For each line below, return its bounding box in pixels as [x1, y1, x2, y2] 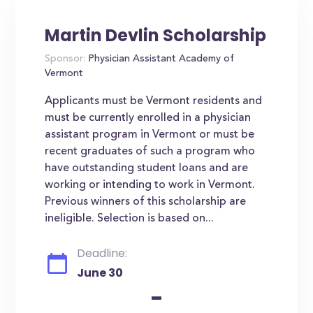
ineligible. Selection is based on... [45, 213, 214, 224]
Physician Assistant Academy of [85, 54, 235, 64]
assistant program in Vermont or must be [45, 129, 255, 140]
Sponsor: [45, 54, 86, 64]
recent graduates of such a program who [45, 146, 256, 157]
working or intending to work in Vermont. [45, 180, 256, 191]
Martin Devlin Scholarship [45, 24, 267, 47]
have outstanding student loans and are [45, 163, 249, 174]
